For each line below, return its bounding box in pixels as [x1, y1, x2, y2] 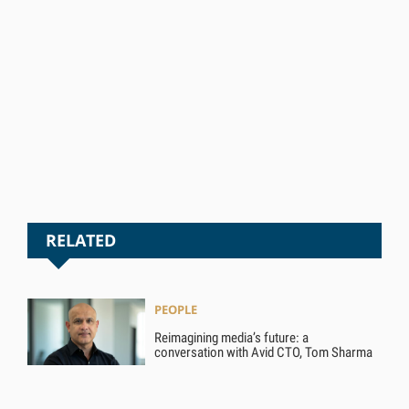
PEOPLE [154, 300, 198, 318]
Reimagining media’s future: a [154, 329, 309, 346]
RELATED [45, 229, 116, 252]
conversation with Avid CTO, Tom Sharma [154, 343, 373, 361]
